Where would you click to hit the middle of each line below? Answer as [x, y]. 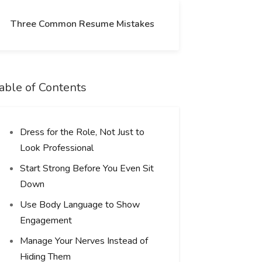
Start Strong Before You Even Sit [87, 168]
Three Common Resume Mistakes [82, 24]
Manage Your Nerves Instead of [84, 241]
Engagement [46, 220]
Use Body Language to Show [80, 205]
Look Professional [56, 148]
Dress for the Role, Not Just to [82, 132]
